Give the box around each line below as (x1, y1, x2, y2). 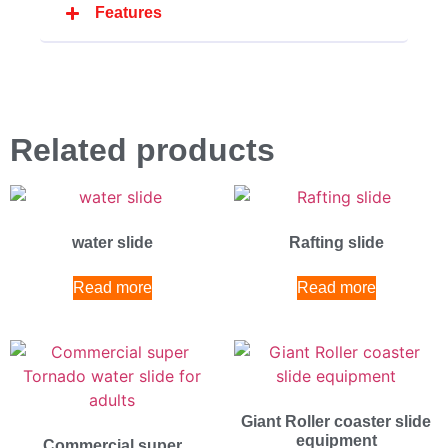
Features (95, 4, 162, 22)
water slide (71, 233, 153, 251)
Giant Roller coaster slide (241, 412, 431, 430)
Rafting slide (288, 233, 384, 251)
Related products (10, 131, 275, 168)
